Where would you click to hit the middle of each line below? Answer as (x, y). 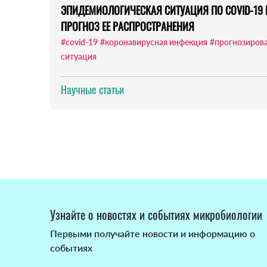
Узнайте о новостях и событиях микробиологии (156, 215)
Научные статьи (92, 90)
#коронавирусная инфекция (154, 42)
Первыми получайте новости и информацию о (153, 234)
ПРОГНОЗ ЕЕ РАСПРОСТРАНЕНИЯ (128, 27)
